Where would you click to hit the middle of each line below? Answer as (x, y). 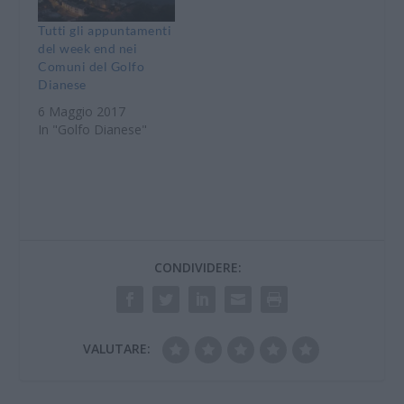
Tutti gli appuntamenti (105, 31)
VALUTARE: (116, 349)
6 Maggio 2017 (82, 112)
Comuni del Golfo (92, 67)
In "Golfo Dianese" (93, 130)
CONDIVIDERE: (197, 268)
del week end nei (88, 49)
